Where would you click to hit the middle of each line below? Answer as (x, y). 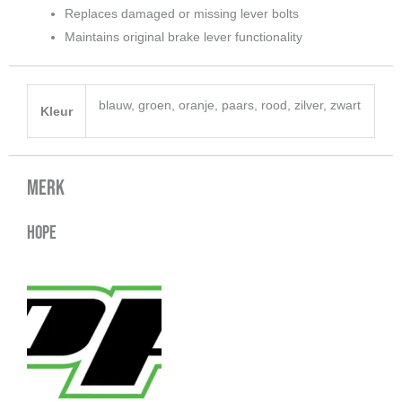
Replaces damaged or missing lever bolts (182, 13)
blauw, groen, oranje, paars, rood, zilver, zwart (230, 105)
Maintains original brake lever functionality (184, 36)
